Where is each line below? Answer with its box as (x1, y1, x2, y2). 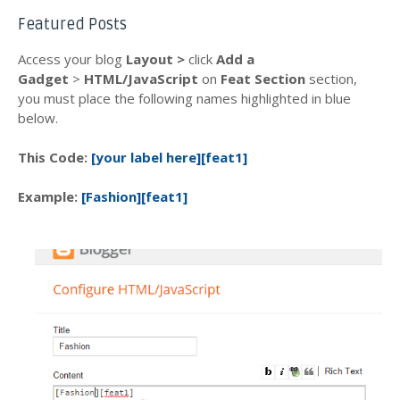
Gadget (18, 70, 69, 88)
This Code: (18, 148, 91, 167)
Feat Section (221, 70, 305, 88)
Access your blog (18, 50, 126, 69)
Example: (18, 187, 81, 206)
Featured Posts (18, 15, 127, 35)
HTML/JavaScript (84, 70, 202, 88)
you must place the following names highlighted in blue (18, 89, 351, 108)
